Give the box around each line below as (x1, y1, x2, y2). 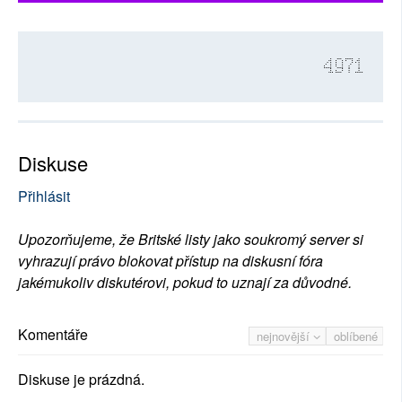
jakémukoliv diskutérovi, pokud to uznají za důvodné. (18, 272, 352, 293)
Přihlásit (18, 186, 70, 207)
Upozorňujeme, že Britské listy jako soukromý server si (18, 229, 363, 250)
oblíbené (334, 328, 378, 345)
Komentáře (18, 324, 88, 345)
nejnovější (257, 328, 313, 345)
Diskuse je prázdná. (18, 369, 144, 390)
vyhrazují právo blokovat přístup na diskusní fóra (18, 250, 323, 272)
